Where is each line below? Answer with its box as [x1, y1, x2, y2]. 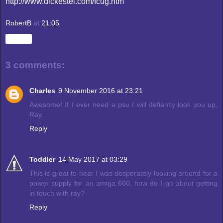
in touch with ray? [29, 189, 85, 198]
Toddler [29, 155, 55, 164]
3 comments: [5, 59, 65, 70]
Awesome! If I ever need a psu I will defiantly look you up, [29, 101, 218, 109]
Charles [29, 87, 55, 95]
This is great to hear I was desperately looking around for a [29, 169, 218, 178]
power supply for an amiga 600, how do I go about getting [29, 179, 218, 188]
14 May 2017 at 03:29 [58, 155, 127, 164]
